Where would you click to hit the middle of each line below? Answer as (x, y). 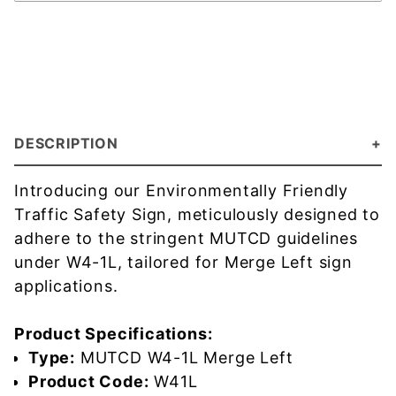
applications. (66, 286)
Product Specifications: (114, 334)
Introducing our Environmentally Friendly (181, 190)
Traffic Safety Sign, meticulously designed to (197, 214)
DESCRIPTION (66, 143)
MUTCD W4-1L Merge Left (184, 358)
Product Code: (89, 381)
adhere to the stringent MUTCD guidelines (186, 238)
